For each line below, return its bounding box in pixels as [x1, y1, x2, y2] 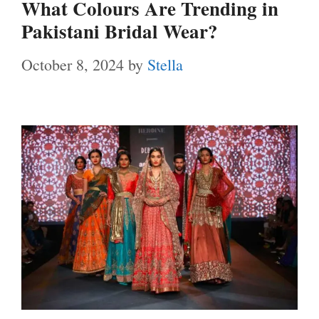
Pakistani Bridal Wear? [21, 16, 218, 45]
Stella [147, 53, 183, 75]
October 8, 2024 [21, 53, 124, 75]
